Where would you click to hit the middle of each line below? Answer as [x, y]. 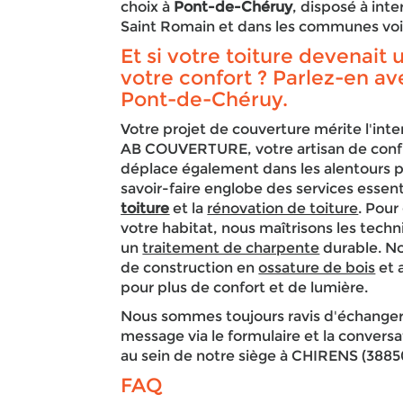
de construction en [190, 268]
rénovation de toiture [283, 208]
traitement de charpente [231, 248]
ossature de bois [317, 268]
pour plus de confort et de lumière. [246, 287]
